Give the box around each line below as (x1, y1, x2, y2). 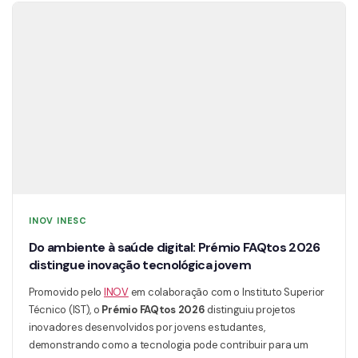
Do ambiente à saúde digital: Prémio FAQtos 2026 (29, 238, 320, 256)
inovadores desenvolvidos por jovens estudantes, (29, 320, 265, 334)
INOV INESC (29, 214, 87, 226)
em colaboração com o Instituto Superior (128, 284, 325, 299)
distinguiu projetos (205, 302, 296, 316)
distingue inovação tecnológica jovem (29, 256, 252, 273)
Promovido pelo (29, 284, 104, 299)
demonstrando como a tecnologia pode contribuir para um (29, 337, 308, 352)
